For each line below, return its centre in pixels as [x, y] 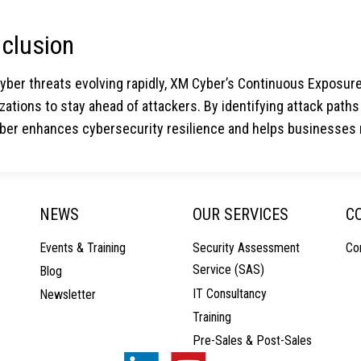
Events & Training [83, 248]
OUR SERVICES [241, 214]
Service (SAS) [228, 270]
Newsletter [68, 295]
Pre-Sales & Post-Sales [252, 340]
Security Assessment [246, 248]
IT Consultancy [230, 294]
